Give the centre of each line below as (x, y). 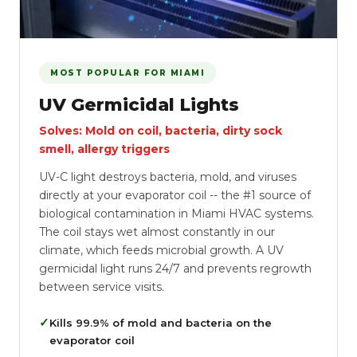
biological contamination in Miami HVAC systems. (177, 214)
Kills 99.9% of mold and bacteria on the (161, 323)
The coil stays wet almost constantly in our (157, 232)
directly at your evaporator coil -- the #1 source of (175, 195)
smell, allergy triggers (104, 149)
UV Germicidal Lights (139, 105)
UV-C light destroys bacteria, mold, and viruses (168, 177)
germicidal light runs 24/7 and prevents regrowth (175, 269)
